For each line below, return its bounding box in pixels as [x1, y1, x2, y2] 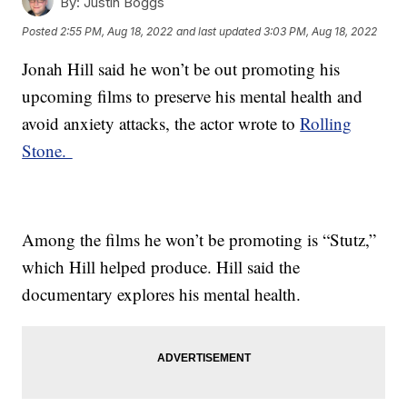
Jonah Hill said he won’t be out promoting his [22, 57, 341, 81]
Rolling [300, 112, 352, 135]
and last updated [176, 24, 262, 38]
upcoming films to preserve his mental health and [22, 84, 363, 108]
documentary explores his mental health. [22, 283, 302, 306]
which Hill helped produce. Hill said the [22, 255, 301, 279]
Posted [22, 24, 61, 38]
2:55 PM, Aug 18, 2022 [60, 24, 174, 38]
